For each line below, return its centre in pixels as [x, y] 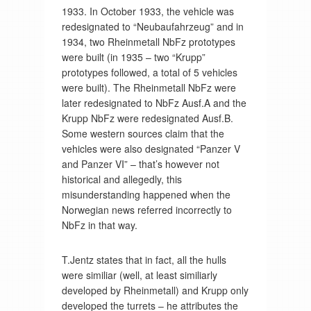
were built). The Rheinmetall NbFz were [149, 87]
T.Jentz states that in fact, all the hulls [144, 259]
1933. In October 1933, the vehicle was [148, 11]
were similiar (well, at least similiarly [139, 275]
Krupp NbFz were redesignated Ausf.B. [147, 118]
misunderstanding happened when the [146, 194]
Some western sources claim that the [143, 133]
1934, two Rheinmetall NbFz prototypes [148, 41]
